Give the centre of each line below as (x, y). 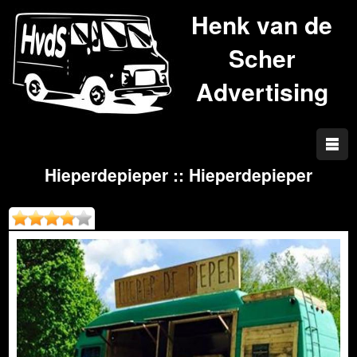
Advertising (262, 91)
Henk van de (262, 24)
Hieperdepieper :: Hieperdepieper (178, 175)
